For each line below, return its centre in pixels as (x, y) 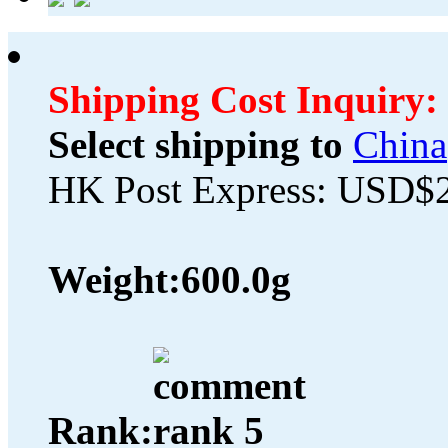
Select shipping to (195, 145)
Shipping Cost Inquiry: (243, 100)
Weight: (114, 280)
